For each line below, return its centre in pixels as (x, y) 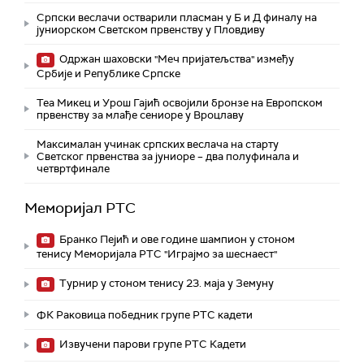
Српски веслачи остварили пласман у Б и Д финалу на (177, 17)
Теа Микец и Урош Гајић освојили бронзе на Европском (180, 102)
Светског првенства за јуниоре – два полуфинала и (168, 156)
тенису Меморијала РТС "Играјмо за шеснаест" (157, 253)
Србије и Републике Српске (108, 73)
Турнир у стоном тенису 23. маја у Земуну (165, 283)
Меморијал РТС (80, 208)
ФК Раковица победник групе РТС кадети (145, 314)
